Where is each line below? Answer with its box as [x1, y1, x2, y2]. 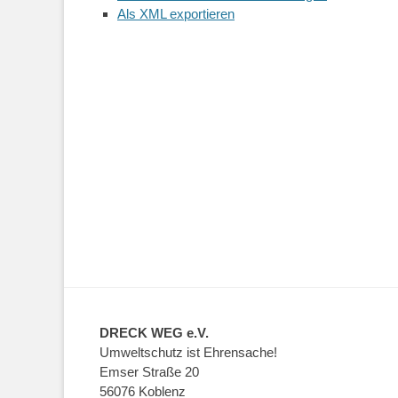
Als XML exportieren [117, 5, 235, 21]
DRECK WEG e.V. [99, 324, 209, 340]
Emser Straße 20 [99, 363, 199, 379]
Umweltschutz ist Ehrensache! [99, 344, 277, 360]
